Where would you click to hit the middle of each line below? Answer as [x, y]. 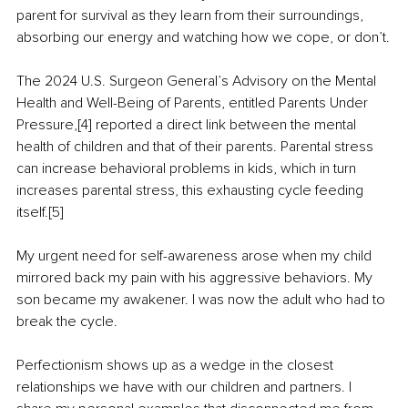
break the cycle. [67, 322]
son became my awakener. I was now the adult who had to [203, 300]
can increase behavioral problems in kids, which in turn [188, 169]
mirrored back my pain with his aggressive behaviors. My [196, 278]
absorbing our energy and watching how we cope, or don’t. [203, 38]
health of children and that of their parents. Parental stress [197, 147]
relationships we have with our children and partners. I [186, 388]
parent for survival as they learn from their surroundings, [192, 16]
